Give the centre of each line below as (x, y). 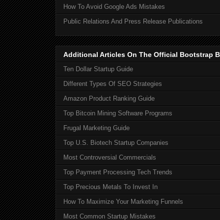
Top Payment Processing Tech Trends (118, 172)
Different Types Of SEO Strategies (113, 84)
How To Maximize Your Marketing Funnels (123, 202)
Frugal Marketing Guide (96, 128)
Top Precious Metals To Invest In (110, 187)
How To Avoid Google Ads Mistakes (114, 6)
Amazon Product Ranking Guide (109, 99)
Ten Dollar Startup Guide (98, 69)
